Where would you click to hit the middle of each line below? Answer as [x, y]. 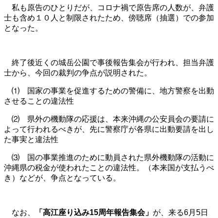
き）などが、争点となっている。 [62, 178]
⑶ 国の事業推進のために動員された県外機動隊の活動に [109, 157]
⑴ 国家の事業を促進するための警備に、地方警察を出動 [109, 91]
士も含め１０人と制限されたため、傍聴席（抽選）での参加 [109, 18]
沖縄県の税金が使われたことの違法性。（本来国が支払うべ [109, 167]
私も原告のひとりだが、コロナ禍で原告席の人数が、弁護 [109, 7]
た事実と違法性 [31, 139]
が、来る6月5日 [181, 212]
